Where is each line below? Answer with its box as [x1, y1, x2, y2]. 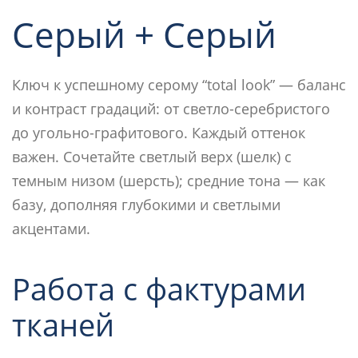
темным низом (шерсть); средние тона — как [12, 170, 325, 190]
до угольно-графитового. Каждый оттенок [12, 122, 305, 142]
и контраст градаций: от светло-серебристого [12, 98, 330, 118]
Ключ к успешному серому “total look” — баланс [12, 74, 346, 94]
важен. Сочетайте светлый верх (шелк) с [12, 146, 292, 166]
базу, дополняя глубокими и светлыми [12, 194, 280, 214]
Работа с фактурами [12, 267, 306, 309]
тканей [12, 303, 114, 345]
